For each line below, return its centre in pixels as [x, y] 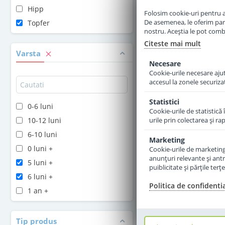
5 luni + [40, 162]
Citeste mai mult [173, 43]
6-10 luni [42, 134]
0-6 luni [40, 106]
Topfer [39, 23]
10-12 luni [44, 120]
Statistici [164, 102]
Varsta [29, 53]
